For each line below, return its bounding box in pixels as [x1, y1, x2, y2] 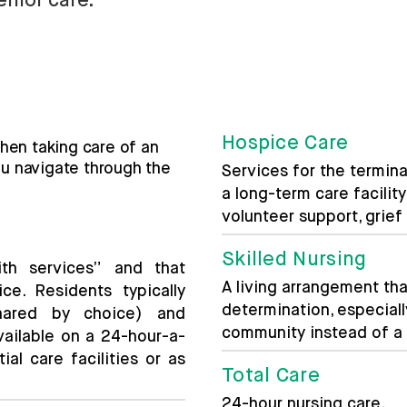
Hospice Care [221, 134, 349, 154]
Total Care [221, 366, 320, 386]
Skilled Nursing [221, 250, 367, 270]
